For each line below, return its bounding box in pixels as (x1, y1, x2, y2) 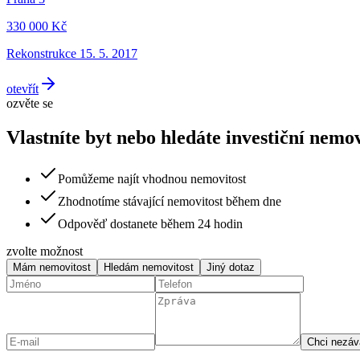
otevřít (6, 81, 39, 96)
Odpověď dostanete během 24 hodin (58, 217, 243, 231)
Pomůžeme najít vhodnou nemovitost (58, 172, 246, 186)
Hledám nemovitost (104, 261, 194, 274)
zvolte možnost (6, 244, 83, 259)
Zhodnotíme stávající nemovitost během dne (58, 194, 281, 209)
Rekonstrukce (6, 46, 76, 60)
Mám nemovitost (13, 261, 91, 274)
